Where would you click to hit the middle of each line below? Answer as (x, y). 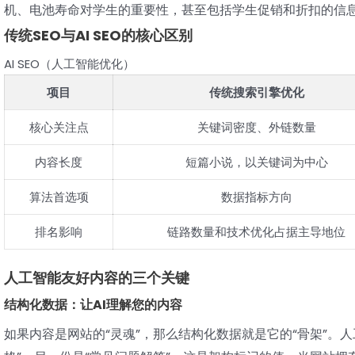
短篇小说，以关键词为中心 (256, 162)
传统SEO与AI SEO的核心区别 (98, 36)
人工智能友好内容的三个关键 (97, 277)
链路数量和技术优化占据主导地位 (256, 232)
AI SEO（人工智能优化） (69, 64)
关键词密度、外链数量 (256, 128)
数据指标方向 (256, 197)
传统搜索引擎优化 (256, 93)
